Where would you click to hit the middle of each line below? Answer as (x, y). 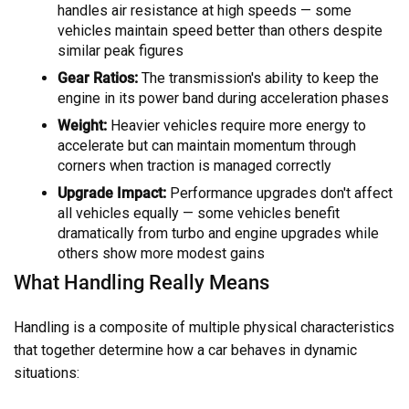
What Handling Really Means (142, 283)
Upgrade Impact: (112, 194)
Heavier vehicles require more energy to (236, 126)
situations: (47, 373)
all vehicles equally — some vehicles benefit (199, 214)
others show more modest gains (161, 254)
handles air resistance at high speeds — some (204, 11)
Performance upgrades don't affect (279, 194)
